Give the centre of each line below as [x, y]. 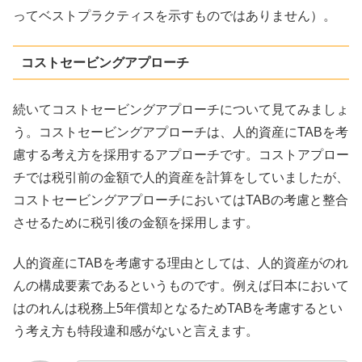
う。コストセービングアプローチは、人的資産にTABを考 [181, 132]
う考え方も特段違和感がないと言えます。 [136, 330]
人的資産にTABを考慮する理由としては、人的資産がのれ [181, 263]
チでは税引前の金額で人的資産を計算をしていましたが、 [181, 177]
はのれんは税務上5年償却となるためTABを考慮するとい [178, 308]
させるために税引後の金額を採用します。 [136, 222]
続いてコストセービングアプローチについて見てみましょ [181, 109]
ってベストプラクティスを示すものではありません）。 [175, 15]
